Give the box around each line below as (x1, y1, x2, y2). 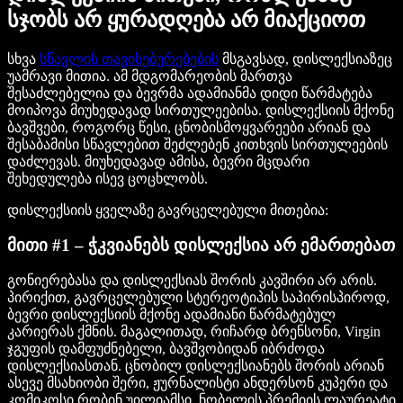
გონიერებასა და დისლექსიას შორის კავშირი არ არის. (7, 273, 377, 289)
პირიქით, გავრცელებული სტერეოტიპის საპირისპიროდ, (7, 290, 390, 306)
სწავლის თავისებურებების (40, 50, 219, 67)
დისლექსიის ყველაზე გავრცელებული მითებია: (7, 201, 328, 218)
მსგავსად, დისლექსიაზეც (219, 50, 392, 67)
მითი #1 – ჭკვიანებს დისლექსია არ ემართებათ (7, 235, 395, 255)
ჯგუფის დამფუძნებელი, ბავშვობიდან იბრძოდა (7, 341, 325, 357)
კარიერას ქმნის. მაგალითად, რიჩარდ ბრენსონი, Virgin (7, 324, 381, 340)
